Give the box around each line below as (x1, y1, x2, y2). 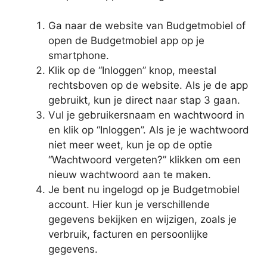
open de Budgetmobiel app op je (48, 34, 204, 46)
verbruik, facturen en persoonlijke (48, 228, 208, 240)
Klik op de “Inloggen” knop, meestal (48, 64, 216, 76)
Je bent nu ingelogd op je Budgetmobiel (48, 183, 240, 195)
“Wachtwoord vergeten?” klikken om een (48, 153, 241, 166)
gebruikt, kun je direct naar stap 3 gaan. (48, 94, 240, 106)
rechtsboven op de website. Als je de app (48, 79, 248, 91)
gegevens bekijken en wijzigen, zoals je (48, 213, 237, 225)
